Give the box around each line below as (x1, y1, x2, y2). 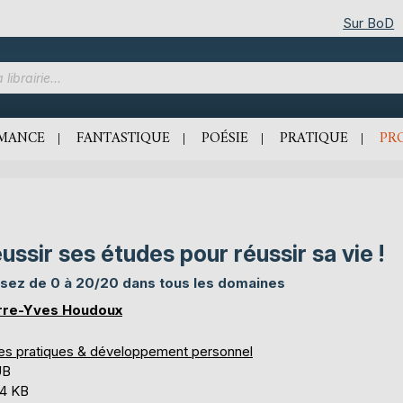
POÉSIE (201, 126, 248, 151)
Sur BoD (343, 13, 395, 31)
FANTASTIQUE (76, 126, 170, 151)
